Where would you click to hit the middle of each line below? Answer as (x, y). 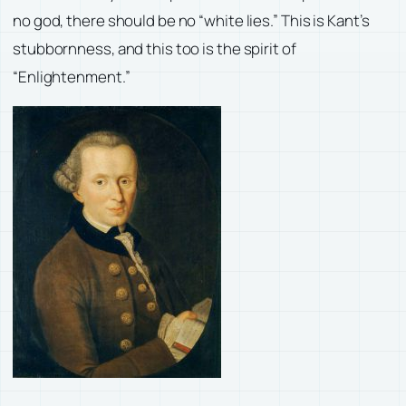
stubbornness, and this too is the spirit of (155, 48)
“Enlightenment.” (72, 76)
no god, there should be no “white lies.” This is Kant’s (191, 20)
